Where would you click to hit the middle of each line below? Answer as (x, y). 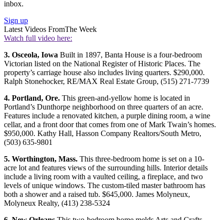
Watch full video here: (38, 38)
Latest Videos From (34, 29)
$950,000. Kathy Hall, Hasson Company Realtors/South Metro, (103, 134)
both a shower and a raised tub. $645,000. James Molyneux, (97, 194)
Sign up (16, 21)
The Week (81, 29)
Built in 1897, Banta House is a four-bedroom (130, 55)
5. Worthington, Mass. (41, 159)
